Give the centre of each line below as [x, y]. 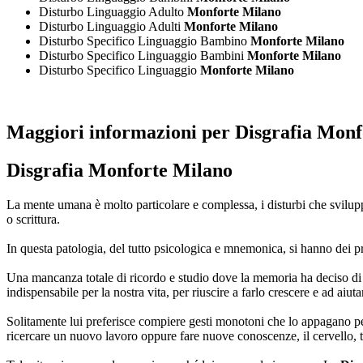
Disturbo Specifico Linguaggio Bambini [143, 56]
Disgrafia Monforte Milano [120, 170]
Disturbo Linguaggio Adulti [111, 27]
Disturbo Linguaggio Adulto [113, 12]
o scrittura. [33, 219]
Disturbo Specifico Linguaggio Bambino [145, 41]
